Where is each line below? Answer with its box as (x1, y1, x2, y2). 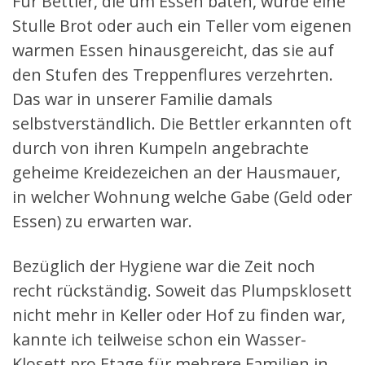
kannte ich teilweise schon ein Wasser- (12, 328, 306, 350)
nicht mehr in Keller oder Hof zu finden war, (12, 303, 345, 326)
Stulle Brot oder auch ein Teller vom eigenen (12, 14, 352, 37)
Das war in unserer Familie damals (12, 87, 273, 110)
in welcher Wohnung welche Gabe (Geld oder (12, 185, 352, 208)
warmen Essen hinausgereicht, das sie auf (12, 38, 334, 61)
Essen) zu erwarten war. (12, 209, 192, 232)
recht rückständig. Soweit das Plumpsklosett (12, 279, 352, 301)
